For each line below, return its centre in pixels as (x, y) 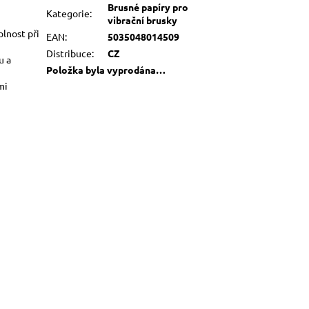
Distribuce (69, 53)
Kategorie (68, 13)
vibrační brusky (143, 20)
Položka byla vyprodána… (106, 69)
